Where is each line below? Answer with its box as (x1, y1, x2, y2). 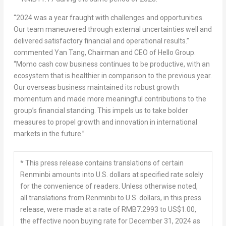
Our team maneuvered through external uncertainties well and (13, 25, 212, 34)
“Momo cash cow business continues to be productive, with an (13, 60, 210, 69)
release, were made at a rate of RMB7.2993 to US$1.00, (20, 205, 196, 213)
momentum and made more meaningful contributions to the (13, 95, 206, 103)
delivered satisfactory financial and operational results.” (13, 37, 189, 45)
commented (13, 48, 54, 57)
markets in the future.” (13, 130, 85, 138)
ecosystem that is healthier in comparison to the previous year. (13, 72, 212, 80)
